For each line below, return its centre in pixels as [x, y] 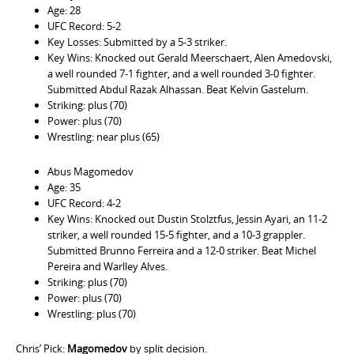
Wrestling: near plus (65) [104, 137]
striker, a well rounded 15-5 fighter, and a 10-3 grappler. [176, 235]
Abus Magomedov [90, 171]
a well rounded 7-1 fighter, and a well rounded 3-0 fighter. [181, 73]
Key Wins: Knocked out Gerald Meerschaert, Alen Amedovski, [190, 58]
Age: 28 [64, 10]
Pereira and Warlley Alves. [107, 266]
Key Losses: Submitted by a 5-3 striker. [137, 42]
